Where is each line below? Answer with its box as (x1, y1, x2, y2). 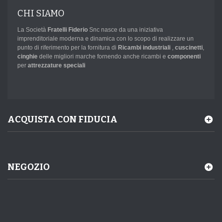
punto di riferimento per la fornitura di (17, 44, 116, 51)
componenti (167, 53, 201, 60)
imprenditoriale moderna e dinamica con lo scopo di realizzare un (17, 35, 194, 42)
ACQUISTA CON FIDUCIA (7, 114, 117, 125)
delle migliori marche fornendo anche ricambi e (39, 53, 167, 60)
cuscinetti (175, 44, 203, 51)
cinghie (17, 53, 39, 60)
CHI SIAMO (17, 8, 64, 19)
